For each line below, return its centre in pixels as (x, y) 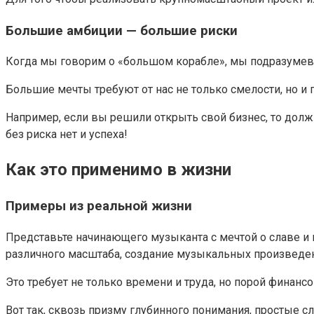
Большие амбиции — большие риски (122, 30)
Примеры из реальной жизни (99, 206)
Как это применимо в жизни (118, 170)
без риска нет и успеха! (67, 135)
